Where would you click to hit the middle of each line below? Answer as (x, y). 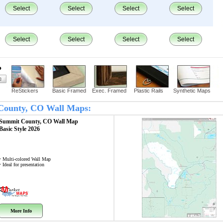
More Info (21, 211)
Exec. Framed (109, 91)
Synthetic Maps (192, 91)
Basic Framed (69, 91)
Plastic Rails (149, 91)
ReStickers (25, 91)
